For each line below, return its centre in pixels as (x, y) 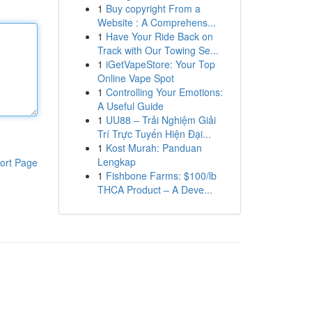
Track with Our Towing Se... (158, 50)
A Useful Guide (130, 106)
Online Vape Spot (135, 78)
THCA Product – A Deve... (155, 189)
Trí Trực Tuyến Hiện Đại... (154, 134)
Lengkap (116, 162)
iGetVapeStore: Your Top (160, 64)
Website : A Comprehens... (156, 22)
